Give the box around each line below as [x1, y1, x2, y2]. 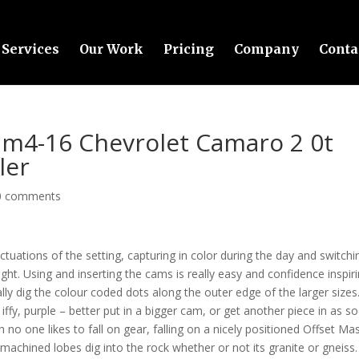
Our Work [79, 41, 143, 57]
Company [233, 41, 299, 57]
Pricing [163, 41, 214, 57]
